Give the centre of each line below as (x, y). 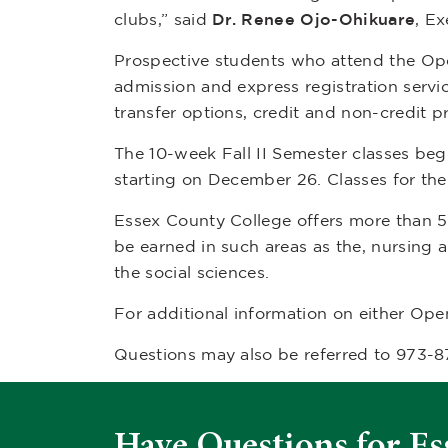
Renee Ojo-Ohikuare (328, 19)
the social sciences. (194, 272)
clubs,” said (163, 19)
